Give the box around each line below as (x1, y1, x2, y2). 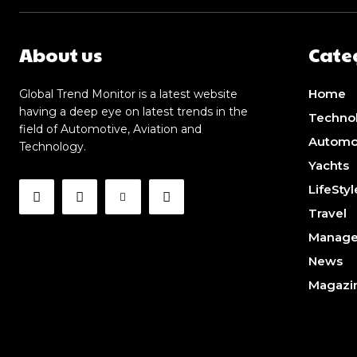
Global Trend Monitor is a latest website (19, 87, 237, 102)
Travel (308, 206, 347, 222)
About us (19, 41, 102, 69)
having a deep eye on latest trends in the (19, 104, 248, 120)
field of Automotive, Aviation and (19, 122, 202, 137)
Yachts (308, 158, 349, 174)
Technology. (19, 139, 86, 155)
